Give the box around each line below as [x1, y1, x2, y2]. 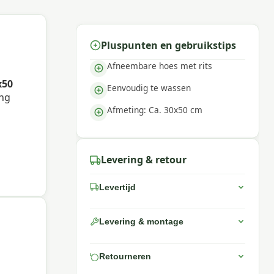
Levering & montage [99, 217, 184, 227]
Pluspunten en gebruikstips [101, 38, 237, 52]
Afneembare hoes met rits [107, 59, 213, 72]
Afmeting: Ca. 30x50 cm [107, 103, 203, 116]
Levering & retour [101, 153, 187, 167]
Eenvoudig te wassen [107, 81, 191, 94]
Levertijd [99, 182, 136, 192]
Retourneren [99, 251, 152, 262]
